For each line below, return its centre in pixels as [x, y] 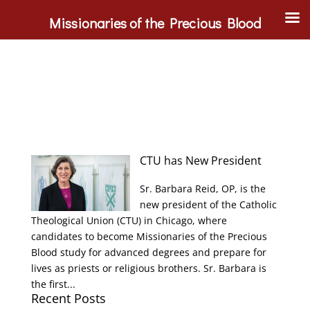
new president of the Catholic [209, 204]
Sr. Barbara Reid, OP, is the [203, 189]
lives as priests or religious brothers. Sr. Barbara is [148, 268]
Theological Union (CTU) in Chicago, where [129, 220]
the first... [53, 284]
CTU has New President [201, 161]
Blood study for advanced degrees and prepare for [148, 252]
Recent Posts [68, 298]
